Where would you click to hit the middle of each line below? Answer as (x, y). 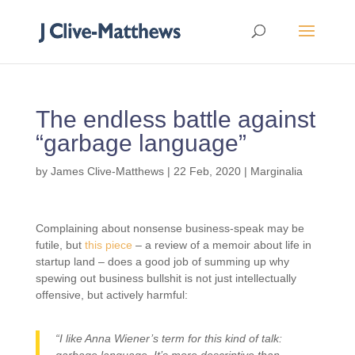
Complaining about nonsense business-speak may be (170, 228)
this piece (108, 245)
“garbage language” (141, 143)
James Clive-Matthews (107, 171)
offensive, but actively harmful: (111, 295)
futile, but (60, 245)
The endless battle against (175, 119)
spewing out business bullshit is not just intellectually (166, 278)
